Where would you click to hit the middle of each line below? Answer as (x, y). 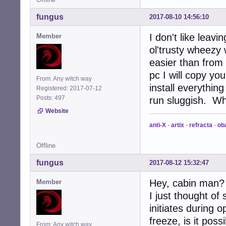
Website (57, 111)
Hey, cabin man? (187, 183)
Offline (46, 145)
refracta (201, 125)
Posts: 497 (52, 98)
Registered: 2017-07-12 (69, 88)
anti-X (158, 125)
